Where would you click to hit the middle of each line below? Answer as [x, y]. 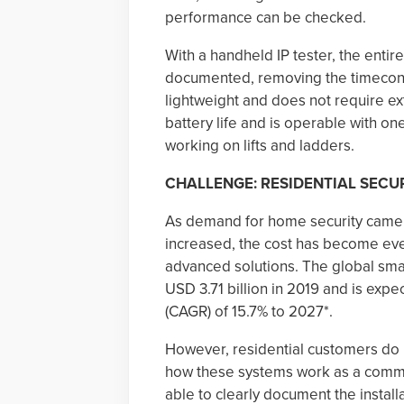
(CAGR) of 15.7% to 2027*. [249, 312]
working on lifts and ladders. [260, 146]
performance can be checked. [266, 18]
